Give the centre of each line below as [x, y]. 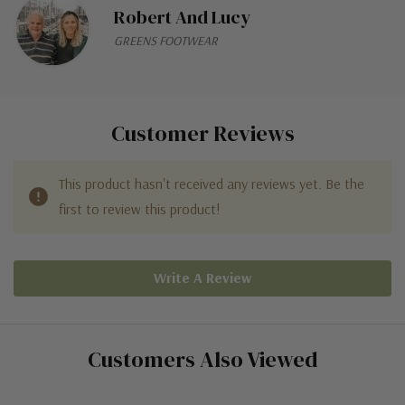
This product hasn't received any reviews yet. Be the [212, 183]
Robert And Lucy [182, 17]
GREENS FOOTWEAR [166, 40]
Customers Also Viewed [202, 359]
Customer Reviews [202, 133]
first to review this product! [140, 208]
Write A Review [202, 277]
